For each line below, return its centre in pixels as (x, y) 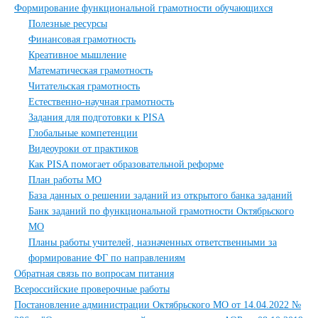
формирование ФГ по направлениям (107, 258)
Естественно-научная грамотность (101, 102)
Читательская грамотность (84, 86)
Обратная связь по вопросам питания (94, 274)
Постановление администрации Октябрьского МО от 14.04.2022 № (158, 305)
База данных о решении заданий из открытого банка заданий (160, 196)
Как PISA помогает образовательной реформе (126, 164)
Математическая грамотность (91, 71)
